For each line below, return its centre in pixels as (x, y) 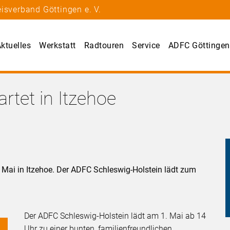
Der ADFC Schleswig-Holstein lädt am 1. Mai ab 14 (115, 216)
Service (146, 46)
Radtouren (104, 46)
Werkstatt (57, 46)
